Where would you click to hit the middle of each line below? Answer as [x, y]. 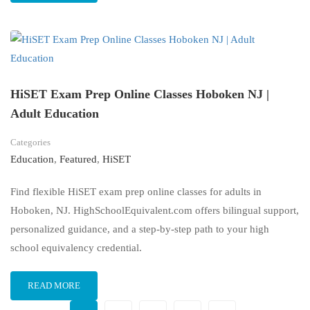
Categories [30, 143]
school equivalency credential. [76, 248]
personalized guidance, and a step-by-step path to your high [140, 229]
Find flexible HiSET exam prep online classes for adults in [136, 192]
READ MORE [54, 286]
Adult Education [55, 114]
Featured [78, 159]
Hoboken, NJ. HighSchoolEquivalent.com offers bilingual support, [155, 211]
